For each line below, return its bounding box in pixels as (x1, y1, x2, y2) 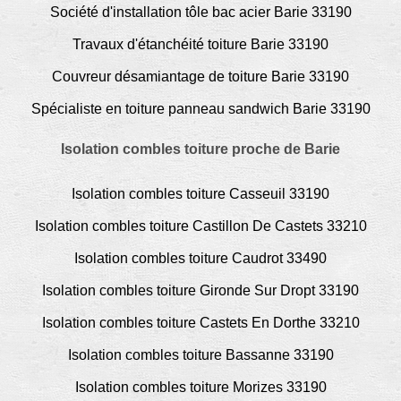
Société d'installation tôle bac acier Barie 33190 (49, 4, 352, 20)
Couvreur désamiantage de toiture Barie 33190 (52, 68, 349, 84)
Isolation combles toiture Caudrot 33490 (74, 250, 327, 266)
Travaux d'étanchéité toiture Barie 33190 (73, 36, 328, 52)
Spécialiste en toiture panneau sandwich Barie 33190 (30, 100, 371, 116)
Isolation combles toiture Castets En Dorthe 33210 (41, 314, 360, 330)
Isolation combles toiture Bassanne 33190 (67, 346, 334, 363)
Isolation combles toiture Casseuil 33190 (72, 185, 329, 201)
